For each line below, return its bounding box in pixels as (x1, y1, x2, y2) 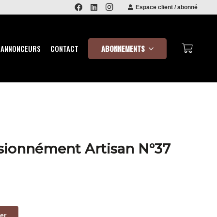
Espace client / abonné (136, 4, 198, 11)
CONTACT (50, 43, 79, 54)
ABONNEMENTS (101, 43, 145, 54)
